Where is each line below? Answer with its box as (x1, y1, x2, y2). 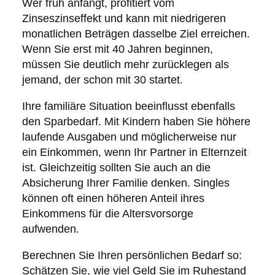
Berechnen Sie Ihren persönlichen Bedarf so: (21, 249, 242, 262)
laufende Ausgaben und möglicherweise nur (21, 131, 236, 144)
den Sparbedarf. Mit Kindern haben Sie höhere (21, 115, 250, 128)
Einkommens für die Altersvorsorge (21, 207, 193, 220)
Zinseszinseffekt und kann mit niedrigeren (21, 12, 226, 25)
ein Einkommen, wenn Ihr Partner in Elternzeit (21, 146, 247, 159)
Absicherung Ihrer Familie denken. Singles (21, 177, 230, 190)
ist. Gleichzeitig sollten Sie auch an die (21, 161, 211, 174)
